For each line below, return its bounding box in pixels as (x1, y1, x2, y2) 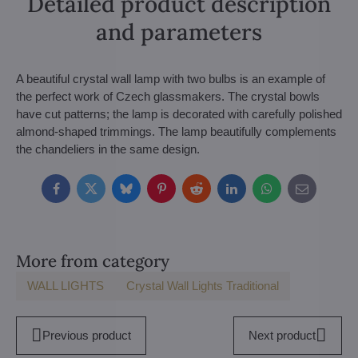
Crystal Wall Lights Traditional (126, 279, 279, 292)
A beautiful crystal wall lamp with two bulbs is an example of (16, 72, 325, 86)
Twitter (89, 186, 125, 201)
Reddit (195, 186, 229, 201)
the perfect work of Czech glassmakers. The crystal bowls (16, 89, 320, 103)
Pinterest (160, 186, 207, 201)
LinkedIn (230, 186, 275, 201)
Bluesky (125, 186, 168, 201)
